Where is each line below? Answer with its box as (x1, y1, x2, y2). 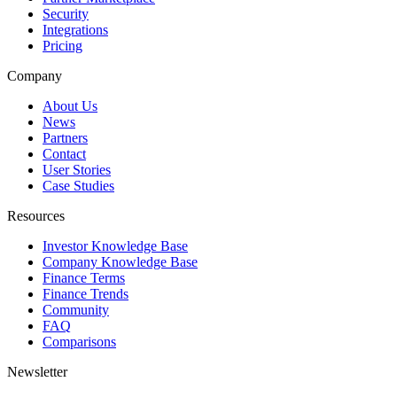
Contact (43, 146, 86, 161)
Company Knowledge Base (43, 254, 198, 269)
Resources (7, 208, 65, 223)
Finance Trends (43, 286, 128, 301)
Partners (43, 130, 88, 145)
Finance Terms (43, 270, 125, 285)
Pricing (43, 38, 82, 53)
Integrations (43, 22, 108, 37)
